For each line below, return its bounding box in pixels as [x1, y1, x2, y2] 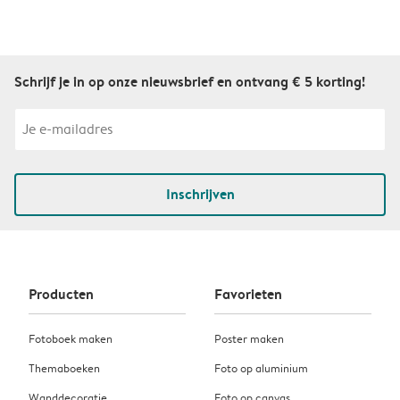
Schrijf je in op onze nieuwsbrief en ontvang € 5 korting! [14, 71, 365, 91]
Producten [29, 284, 94, 304]
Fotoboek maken [29, 330, 112, 347]
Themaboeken [29, 360, 100, 377]
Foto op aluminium [214, 360, 308, 377]
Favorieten [214, 284, 282, 304]
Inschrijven [165, 183, 235, 204]
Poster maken [214, 330, 284, 347]
